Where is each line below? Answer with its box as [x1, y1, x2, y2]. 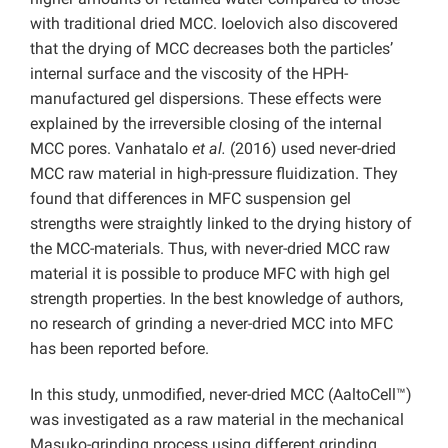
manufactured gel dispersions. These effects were [30, 89, 381, 109]
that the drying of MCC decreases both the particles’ [30, 39, 393, 59]
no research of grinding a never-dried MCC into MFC [30, 314, 393, 334]
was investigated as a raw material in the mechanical [30, 410, 404, 430]
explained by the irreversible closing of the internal [30, 114, 382, 134]
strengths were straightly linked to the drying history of [30, 214, 412, 234]
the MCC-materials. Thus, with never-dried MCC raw [30, 239, 390, 259]
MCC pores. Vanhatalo [30, 139, 192, 159]
